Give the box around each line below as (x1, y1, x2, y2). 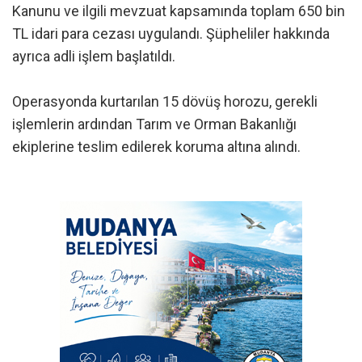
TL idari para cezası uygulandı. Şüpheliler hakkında (12, 24, 330, 42)
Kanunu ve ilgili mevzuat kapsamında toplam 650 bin (12, 2, 345, 19)
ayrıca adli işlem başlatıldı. (12, 47, 175, 65)
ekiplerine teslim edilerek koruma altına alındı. (12, 137, 301, 155)
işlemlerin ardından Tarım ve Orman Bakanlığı (12, 115, 297, 133)
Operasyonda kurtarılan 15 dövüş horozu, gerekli (12, 92, 318, 110)
